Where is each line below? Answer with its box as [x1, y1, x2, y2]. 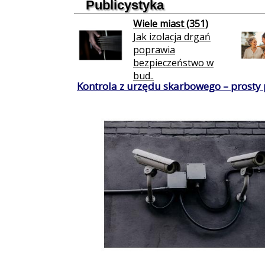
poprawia [133, 43, 175, 56]
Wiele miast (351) [133, 17, 208, 30]
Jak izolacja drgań [133, 30, 211, 43]
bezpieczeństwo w [133, 56, 214, 69]
